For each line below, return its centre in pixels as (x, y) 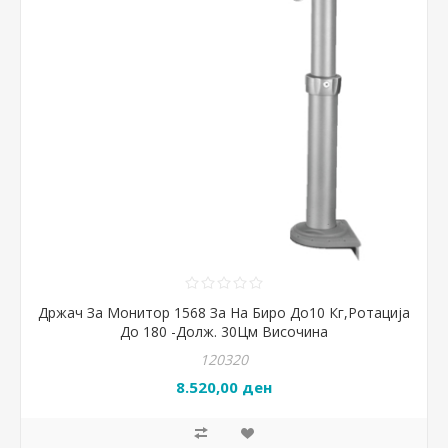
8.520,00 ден (224, 387)
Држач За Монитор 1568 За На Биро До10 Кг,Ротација (224, 312)
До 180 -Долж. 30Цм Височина (224, 331)
